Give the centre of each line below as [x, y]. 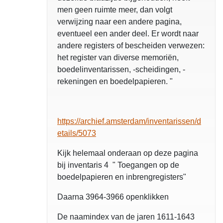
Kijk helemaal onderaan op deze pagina [128, 153]
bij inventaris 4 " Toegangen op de [118, 165]
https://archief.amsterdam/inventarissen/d [129, 121]
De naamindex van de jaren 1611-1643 [126, 217]
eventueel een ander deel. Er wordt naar [128, 34]
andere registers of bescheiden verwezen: [131, 46]
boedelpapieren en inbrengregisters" [122, 177]
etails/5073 [77, 133]
